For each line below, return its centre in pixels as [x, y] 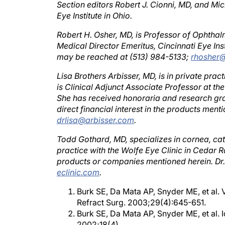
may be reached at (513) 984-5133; [124, 47]
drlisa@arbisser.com [95, 110]
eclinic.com [78, 162]
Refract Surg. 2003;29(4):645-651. [141, 192]
